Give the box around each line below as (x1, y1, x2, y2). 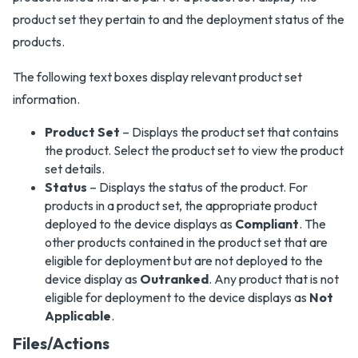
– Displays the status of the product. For (87, 179, 308, 195)
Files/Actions (13, 333, 109, 353)
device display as (45, 271, 140, 287)
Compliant (235, 216, 299, 232)
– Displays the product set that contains (120, 124, 339, 140)
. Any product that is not (209, 271, 339, 287)
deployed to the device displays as (45, 216, 235, 232)
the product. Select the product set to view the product (45, 142, 344, 158)
